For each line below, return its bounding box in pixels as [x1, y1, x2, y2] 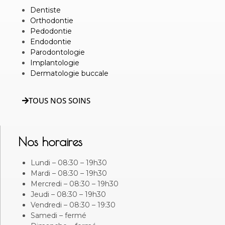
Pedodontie [30, 26, 72, 36]
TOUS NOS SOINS [29, 95, 90, 105]
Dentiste [30, 5, 61, 15]
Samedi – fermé [31, 210, 86, 220]
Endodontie [30, 37, 71, 46]
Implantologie [30, 58, 79, 67]
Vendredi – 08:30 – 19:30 [31, 200, 116, 209]
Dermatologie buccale [30, 68, 108, 78]
